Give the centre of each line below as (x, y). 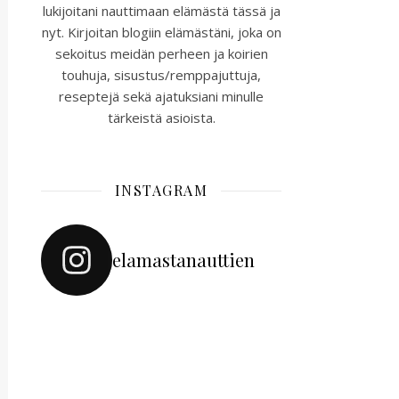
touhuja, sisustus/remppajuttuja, (161, 75)
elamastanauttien (183, 260)
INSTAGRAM (161, 190)
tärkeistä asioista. (161, 118)
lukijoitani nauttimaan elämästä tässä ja (161, 11)
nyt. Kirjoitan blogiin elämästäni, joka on (161, 32)
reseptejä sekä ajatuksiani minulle (161, 96)
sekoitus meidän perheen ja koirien (161, 53)
